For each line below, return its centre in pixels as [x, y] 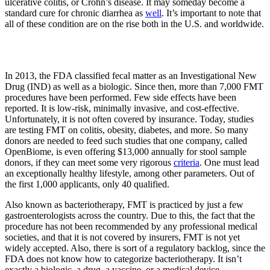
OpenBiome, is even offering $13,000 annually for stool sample [126, 152]
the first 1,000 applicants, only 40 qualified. [87, 184]
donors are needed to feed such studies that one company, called [126, 141]
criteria [187, 163]
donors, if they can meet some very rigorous [89, 163]
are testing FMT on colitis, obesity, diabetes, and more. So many [127, 130]
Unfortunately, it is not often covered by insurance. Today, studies [129, 119]
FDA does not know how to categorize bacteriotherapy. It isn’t [123, 259]
